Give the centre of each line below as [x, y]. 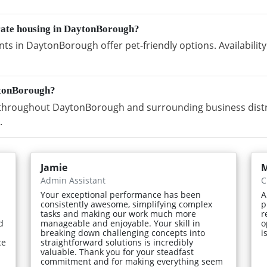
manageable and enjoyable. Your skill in [121, 223]
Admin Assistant [73, 180]
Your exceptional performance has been [121, 194]
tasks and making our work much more [119, 213]
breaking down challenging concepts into [123, 232]
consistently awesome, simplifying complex [127, 204]
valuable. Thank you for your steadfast [117, 252]
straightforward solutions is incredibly [117, 242]
